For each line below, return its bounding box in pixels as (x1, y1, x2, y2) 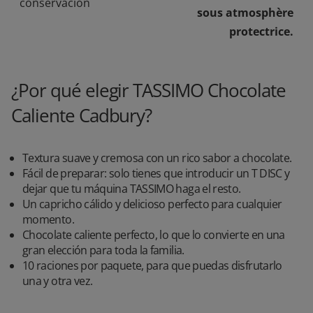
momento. (22, 212, 74, 227)
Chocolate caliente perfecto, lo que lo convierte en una (22, 227, 285, 242)
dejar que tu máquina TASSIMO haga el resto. (22, 181, 241, 196)
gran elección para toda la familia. (22, 242, 184, 258)
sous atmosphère (197, 5, 293, 20)
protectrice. (229, 24, 293, 39)
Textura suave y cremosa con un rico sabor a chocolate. (22, 150, 292, 166)
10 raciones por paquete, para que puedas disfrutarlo (22, 258, 282, 273)
